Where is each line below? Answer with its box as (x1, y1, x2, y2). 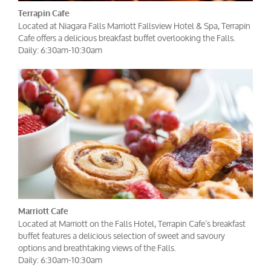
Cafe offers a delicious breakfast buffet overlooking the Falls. (18, 29, 235, 47)
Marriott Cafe (18, 206, 68, 218)
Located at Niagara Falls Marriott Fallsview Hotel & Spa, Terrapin (18, 17, 250, 35)
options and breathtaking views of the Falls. (18, 239, 176, 257)
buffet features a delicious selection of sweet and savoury (18, 227, 225, 245)
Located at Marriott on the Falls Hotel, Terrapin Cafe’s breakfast (18, 215, 246, 233)
